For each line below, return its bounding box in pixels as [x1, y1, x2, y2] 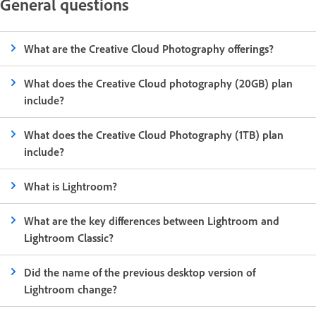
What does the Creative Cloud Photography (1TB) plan [24, 127, 284, 142]
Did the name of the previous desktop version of [24, 265, 256, 279]
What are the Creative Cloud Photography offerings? [24, 41, 274, 56]
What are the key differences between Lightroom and [24, 213, 280, 228]
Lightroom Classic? [24, 230, 114, 245]
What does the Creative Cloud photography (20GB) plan [24, 75, 293, 90]
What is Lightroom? [24, 178, 118, 193]
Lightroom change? [24, 281, 118, 296]
